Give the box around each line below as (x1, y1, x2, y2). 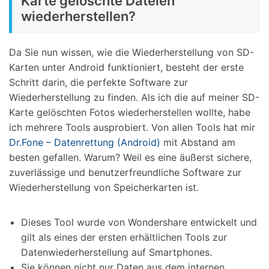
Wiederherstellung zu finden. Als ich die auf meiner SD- (9, 91, 259, 103)
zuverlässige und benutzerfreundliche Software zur (9, 166, 241, 178)
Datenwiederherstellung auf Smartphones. (21, 246, 212, 258)
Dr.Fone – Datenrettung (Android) (9, 136, 160, 148)
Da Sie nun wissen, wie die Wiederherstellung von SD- (9, 46, 254, 58)
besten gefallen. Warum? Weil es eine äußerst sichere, (9, 151, 252, 163)
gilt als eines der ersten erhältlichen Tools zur (21, 231, 227, 243)
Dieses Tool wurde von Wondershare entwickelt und (21, 216, 257, 228)
